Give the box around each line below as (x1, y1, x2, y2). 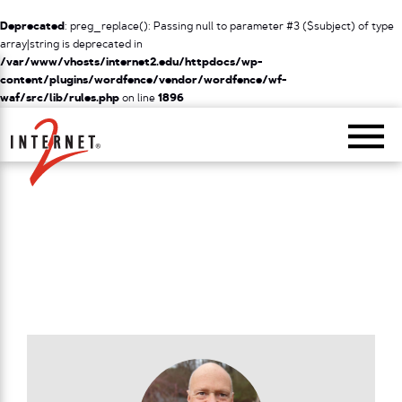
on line (119, 93, 158, 104)
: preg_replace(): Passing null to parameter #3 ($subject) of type (65, 22, 394, 32)
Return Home (55, 117, 122, 127)
